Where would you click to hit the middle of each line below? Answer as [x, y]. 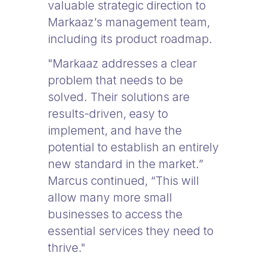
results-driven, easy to [108, 114]
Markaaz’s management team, [129, 22]
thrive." [67, 248]
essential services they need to [131, 231]
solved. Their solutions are [119, 97]
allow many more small [110, 197]
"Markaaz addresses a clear [122, 63]
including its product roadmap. [130, 39]
